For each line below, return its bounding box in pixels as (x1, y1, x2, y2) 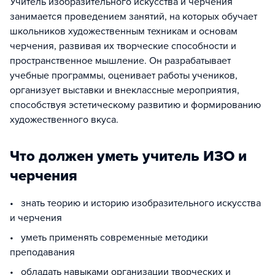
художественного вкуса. (10, 114, 118, 126)
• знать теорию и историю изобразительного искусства (10, 197, 261, 209)
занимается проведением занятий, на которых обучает (10, 10, 257, 23)
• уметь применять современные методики (10, 231, 208, 244)
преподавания (10, 246, 75, 258)
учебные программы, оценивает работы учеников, (10, 69, 238, 82)
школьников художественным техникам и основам (10, 25, 238, 37)
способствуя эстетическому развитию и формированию (10, 99, 261, 111)
